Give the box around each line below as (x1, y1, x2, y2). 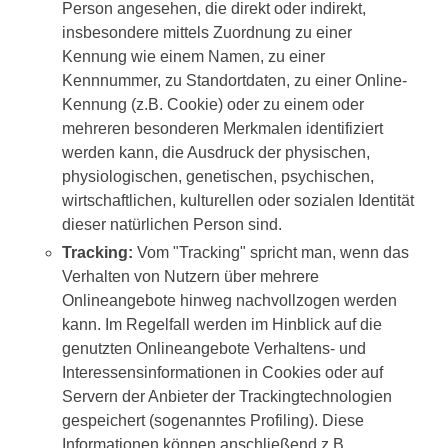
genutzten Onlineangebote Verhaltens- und (62, 340, 366, 357)
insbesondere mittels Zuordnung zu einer (62, 24, 352, 41)
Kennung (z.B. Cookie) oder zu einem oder (62, 96, 364, 113)
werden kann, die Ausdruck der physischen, (62, 144, 370, 161)
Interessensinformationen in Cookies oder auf (62, 364, 383, 381)
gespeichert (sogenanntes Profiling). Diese (62, 412, 364, 429)
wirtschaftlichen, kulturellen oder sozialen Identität (62, 192, 414, 209)
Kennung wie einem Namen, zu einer (62, 48, 325, 65)
